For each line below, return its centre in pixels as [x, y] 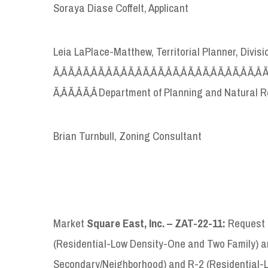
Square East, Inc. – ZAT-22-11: [156, 223]
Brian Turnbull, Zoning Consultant [127, 135]
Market [70, 223]
